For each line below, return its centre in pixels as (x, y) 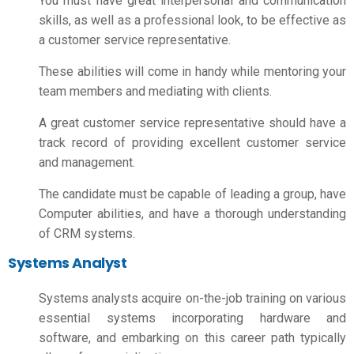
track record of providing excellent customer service (192, 142)
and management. (88, 162)
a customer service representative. (135, 40)
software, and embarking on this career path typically (192, 338)
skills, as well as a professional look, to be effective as (192, 20)
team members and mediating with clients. (157, 91)
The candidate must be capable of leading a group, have (192, 194)
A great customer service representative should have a (192, 122)
